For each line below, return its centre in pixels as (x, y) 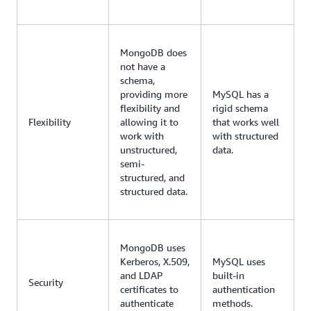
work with (142, 136)
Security (46, 283)
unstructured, (149, 150)
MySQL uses (239, 262)
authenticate (147, 303)
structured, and (152, 178)
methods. (233, 303)
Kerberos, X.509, (155, 262)
